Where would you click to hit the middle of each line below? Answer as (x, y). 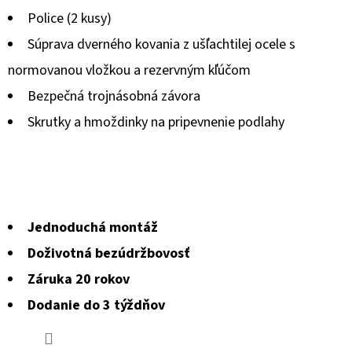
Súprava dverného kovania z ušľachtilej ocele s (161, 44)
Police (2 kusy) (70, 18)
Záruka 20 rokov (79, 279)
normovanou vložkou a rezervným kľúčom (129, 70)
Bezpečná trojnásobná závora (114, 96)
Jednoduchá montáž (93, 227)
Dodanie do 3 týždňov (96, 305)
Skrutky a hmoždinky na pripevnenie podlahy (156, 122)
